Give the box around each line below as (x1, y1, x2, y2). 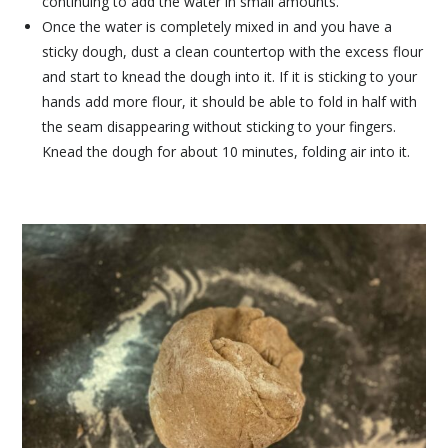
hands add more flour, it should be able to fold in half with (42, 92, 418, 112)
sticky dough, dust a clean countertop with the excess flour (42, 42, 424, 62)
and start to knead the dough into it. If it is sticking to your (42, 67, 418, 87)
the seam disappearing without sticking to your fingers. (42, 117, 397, 137)
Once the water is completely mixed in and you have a (42, 17, 393, 37)
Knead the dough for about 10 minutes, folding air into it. (42, 142, 411, 162)
